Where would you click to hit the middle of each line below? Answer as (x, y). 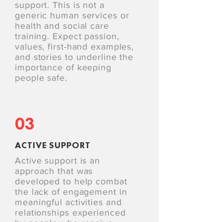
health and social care (62, 26)
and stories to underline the (74, 57)
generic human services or (72, 15)
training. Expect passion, (67, 36)
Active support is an (57, 161)
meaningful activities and (68, 202)
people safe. (41, 78)
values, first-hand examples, (75, 47)
